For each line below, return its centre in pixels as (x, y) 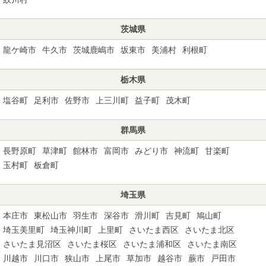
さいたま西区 (154, 229)
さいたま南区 (212, 244)
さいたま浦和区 (152, 244)
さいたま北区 (210, 229)
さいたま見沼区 (32, 244)
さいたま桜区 (92, 244)
